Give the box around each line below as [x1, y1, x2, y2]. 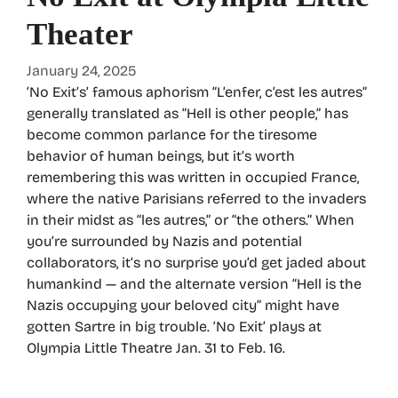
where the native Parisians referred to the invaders [27, 189, 366, 207]
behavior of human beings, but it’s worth [27, 147, 295, 164]
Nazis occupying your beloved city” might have [27, 296, 339, 314]
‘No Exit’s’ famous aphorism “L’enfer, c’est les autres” [27, 83, 367, 100]
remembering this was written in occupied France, [27, 168, 359, 186]
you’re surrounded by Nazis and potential [27, 232, 302, 250]
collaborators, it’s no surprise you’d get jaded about [27, 253, 366, 271]
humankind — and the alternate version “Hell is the [27, 275, 362, 292]
